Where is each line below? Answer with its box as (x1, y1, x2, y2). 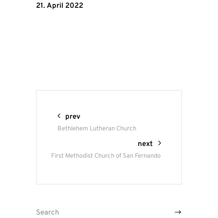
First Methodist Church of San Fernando (51, 152, 161, 160)
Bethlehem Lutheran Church (57, 125, 136, 133)
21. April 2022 (36, 1, 83, 11)
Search (36, 203, 58, 213)
